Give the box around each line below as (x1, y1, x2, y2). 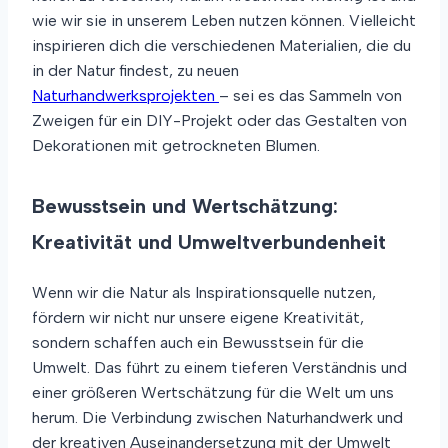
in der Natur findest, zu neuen (32, 60, 239, 80)
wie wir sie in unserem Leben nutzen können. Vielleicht (32, 10, 416, 30)
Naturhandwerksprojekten (32, 85, 219, 105)
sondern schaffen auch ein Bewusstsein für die (32, 332, 364, 352)
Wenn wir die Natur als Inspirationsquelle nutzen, (32, 282, 376, 302)
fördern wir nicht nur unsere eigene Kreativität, (32, 307, 364, 327)
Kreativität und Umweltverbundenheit (32, 229, 386, 254)
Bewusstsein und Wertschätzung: (32, 193, 338, 218)
